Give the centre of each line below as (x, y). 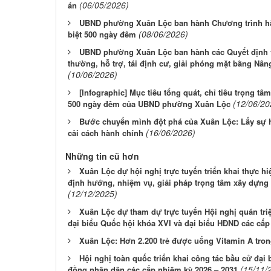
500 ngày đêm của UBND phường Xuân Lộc (149, 104)
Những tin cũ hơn (102, 156)
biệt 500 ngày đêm (102, 34)
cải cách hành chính (106, 133)
